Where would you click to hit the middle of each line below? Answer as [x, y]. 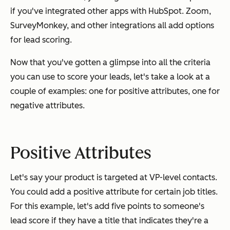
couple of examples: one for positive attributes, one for [115, 91]
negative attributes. [47, 105]
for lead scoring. [41, 40]
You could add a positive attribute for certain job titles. [114, 191]
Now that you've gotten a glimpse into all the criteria [110, 62]
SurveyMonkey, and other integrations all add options [112, 25]
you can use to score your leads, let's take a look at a [110, 76]
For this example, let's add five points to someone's [107, 206]
